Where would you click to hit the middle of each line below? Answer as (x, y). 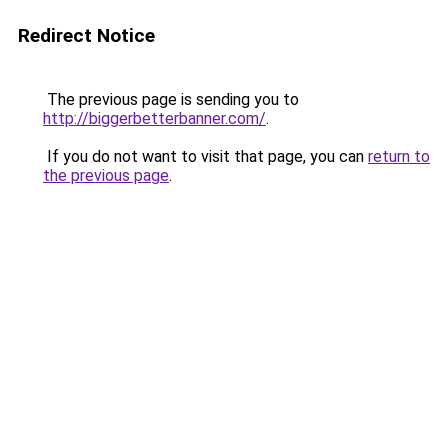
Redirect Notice (86, 35)
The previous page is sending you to (171, 99)
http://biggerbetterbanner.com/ (154, 118)
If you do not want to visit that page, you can (205, 156)
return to (399, 156)
